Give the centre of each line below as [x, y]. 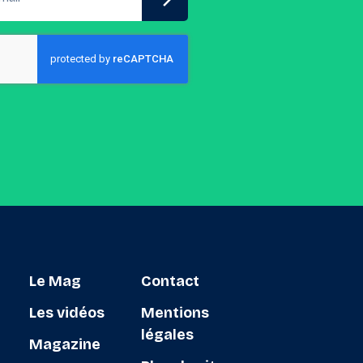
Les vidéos [66, 313]
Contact [170, 281]
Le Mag [55, 281]
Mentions [175, 313]
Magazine [64, 344]
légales [167, 335]
